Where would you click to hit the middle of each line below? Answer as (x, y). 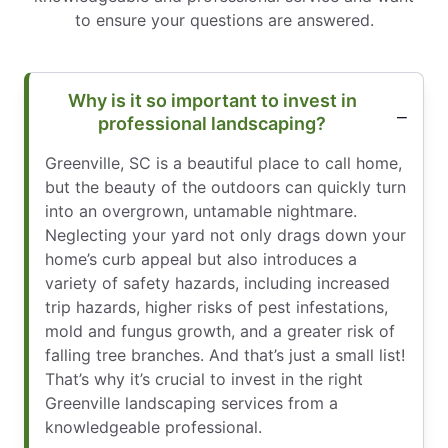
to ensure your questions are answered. (224, 19)
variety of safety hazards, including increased (217, 282)
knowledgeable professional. (153, 426)
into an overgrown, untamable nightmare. (201, 210)
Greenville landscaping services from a (191, 402)
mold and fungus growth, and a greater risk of (220, 330)
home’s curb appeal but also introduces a (201, 258)
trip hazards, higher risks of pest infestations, (216, 306)
